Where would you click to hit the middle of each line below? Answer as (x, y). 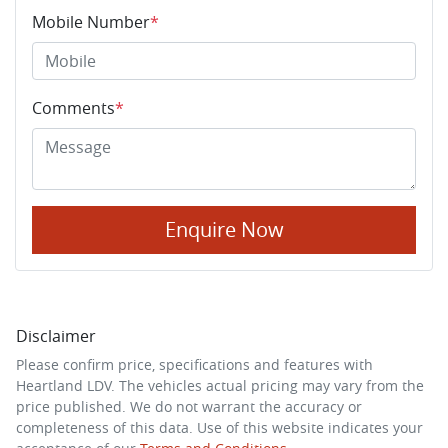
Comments (73, 107)
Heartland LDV (63, 385)
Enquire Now (224, 229)
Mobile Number (91, 21)
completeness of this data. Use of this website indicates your (219, 427)
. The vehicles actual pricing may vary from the (267, 385)
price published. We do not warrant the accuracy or (189, 406)
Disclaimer (56, 335)
